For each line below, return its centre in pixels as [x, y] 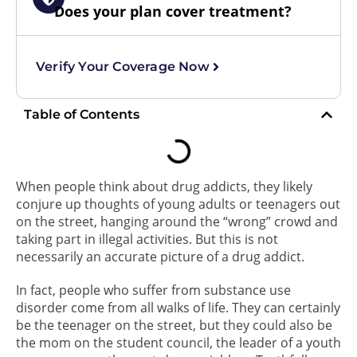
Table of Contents [82, 114]
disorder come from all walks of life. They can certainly [178, 307]
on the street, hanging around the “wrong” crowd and [177, 221]
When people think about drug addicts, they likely [164, 186]
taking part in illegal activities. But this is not [147, 239]
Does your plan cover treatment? [173, 11]
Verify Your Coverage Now [123, 67]
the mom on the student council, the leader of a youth [178, 342]
